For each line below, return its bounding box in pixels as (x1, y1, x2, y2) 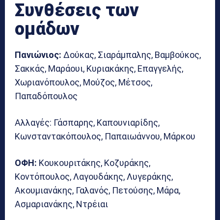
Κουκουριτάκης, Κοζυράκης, (37, 157, 150, 168)
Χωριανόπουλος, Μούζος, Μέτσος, (15, 77, 152, 87)
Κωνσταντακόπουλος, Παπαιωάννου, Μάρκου (15, 131, 195, 141)
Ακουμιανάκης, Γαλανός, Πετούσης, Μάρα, (15, 185, 180, 195)
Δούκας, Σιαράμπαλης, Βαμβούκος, (61, 49, 201, 60)
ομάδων (15, 18, 80, 39)
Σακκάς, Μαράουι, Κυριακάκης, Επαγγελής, (15, 63, 183, 74)
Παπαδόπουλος (15, 90, 78, 101)
